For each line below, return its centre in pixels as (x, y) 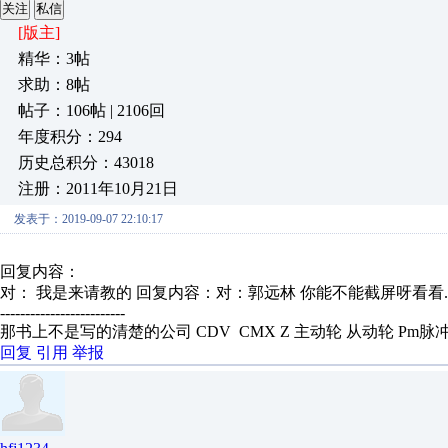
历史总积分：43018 (86, 162)
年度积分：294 (70, 136)
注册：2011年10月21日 (98, 188)
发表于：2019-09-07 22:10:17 (88, 219)
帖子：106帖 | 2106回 (91, 110)
